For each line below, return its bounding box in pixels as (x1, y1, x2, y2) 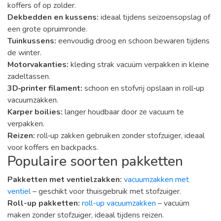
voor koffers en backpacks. (7, 142, 98, 153)
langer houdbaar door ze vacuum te (63, 106, 184, 117)
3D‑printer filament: (7, 82, 82, 94)
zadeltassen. (7, 71, 50, 82)
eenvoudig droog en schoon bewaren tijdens (56, 35, 210, 46)
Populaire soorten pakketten (7, 151, 183, 171)
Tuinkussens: (7, 35, 56, 46)
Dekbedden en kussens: (7, 11, 99, 23)
